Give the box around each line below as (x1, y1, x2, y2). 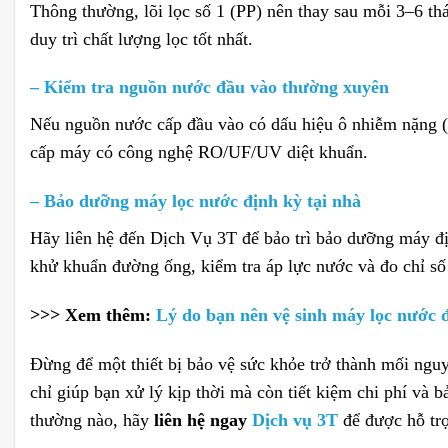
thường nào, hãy (30, 409, 154, 430)
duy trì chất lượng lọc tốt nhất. (30, 28, 253, 49)
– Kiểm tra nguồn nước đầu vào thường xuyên (30, 77, 389, 98)
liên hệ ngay (154, 409, 252, 430)
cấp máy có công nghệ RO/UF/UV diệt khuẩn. (30, 142, 368, 163)
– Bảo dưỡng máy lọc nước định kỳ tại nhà (30, 191, 361, 212)
